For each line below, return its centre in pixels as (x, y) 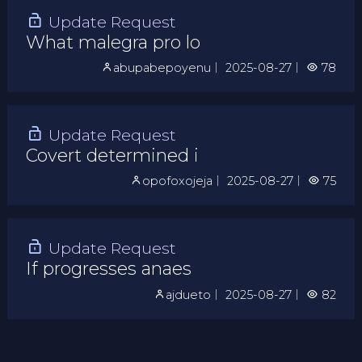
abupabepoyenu (162, 68)
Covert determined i (112, 155)
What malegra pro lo (113, 42)
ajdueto (189, 295)
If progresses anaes (108, 269)
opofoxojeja (178, 181)
